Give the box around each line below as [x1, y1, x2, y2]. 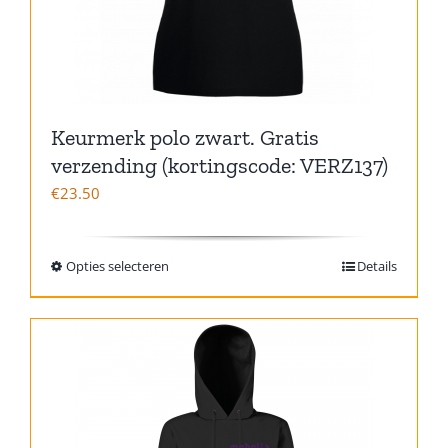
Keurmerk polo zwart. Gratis [51, 123, 319, 151]
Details [357, 256, 397, 275]
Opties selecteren [66, 256, 169, 275]
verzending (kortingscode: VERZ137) [51, 151, 388, 179]
